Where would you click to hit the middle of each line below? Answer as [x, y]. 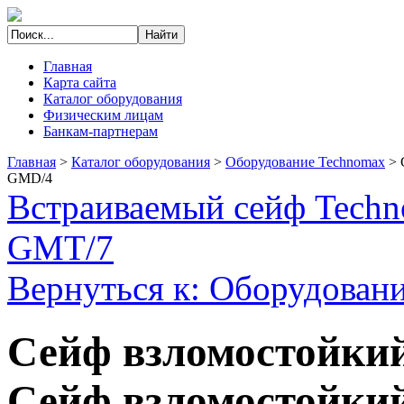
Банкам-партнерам [101, 131]
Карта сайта [80, 83]
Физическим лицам [103, 115]
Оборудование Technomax [305, 162]
